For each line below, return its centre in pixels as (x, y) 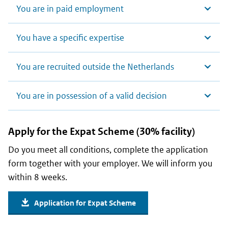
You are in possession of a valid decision (92, 96)
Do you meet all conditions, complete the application (108, 150)
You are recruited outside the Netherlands (95, 67)
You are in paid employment (70, 9)
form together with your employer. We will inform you (110, 164)
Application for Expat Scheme (85, 203)
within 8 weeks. (38, 177)
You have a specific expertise (70, 38)
